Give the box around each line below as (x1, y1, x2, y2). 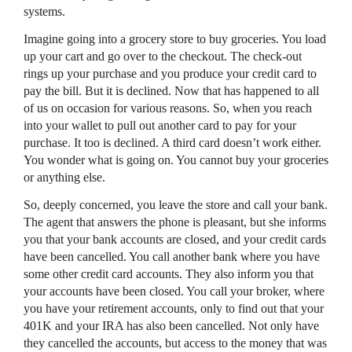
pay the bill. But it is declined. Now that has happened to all (24, 83, 319, 97)
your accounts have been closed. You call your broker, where (24, 284, 324, 298)
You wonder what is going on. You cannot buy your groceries (24, 152, 328, 167)
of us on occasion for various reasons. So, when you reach (24, 101, 312, 115)
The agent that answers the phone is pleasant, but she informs (24, 214, 326, 229)
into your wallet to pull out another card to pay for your (24, 118, 296, 132)
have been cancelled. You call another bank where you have (24, 249, 320, 263)
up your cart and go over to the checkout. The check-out (24, 49, 302, 63)
